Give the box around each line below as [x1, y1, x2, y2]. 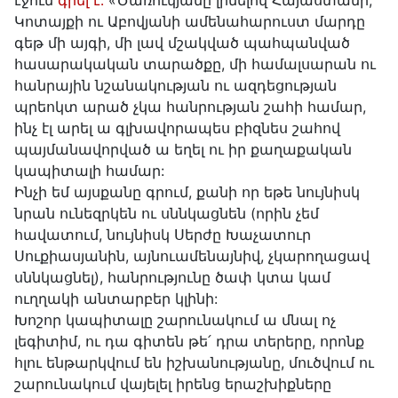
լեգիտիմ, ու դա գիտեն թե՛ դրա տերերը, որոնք [14, 332, 364, 351]
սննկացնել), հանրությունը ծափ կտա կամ [14, 268, 330, 287]
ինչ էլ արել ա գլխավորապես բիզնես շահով [14, 119, 340, 138]
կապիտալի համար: [14, 162, 164, 180]
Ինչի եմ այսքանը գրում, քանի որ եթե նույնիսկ [14, 183, 360, 202]
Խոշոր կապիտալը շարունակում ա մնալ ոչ [14, 311, 336, 330]
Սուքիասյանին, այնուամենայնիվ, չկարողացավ [14, 247, 370, 266]
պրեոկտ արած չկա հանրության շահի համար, [14, 98, 366, 116]
